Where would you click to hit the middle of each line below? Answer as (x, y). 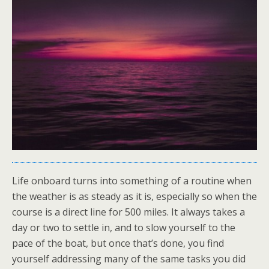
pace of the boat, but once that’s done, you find (118, 243)
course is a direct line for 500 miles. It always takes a (128, 212)
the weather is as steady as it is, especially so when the (134, 197)
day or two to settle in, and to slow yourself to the (124, 228)
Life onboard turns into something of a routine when (132, 181)
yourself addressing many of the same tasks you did (129, 259)
